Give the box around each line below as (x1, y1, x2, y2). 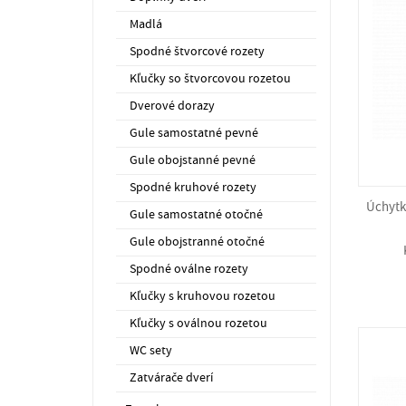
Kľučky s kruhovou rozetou (130, 288, 275, 304)
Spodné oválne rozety (130, 261, 248, 277)
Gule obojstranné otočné (130, 234, 265, 250)
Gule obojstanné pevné (130, 152, 256, 169)
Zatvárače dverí (130, 370, 213, 386)
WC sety (130, 343, 172, 359)
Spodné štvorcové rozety (130, 43, 265, 60)
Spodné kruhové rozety (130, 179, 256, 196)
